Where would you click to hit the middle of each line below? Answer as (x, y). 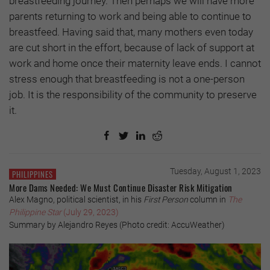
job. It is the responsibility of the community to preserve (133, 94)
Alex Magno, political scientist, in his (76, 199)
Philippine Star (36, 212)
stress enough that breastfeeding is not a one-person (127, 79)
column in (209, 199)
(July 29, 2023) (91, 212)
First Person (167, 199)
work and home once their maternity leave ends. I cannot (135, 63)
